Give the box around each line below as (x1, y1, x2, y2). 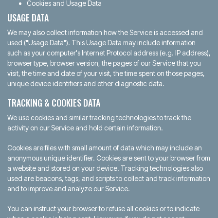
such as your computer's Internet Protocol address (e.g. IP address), (7, 49, 211, 57)
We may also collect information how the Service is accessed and (7, 28, 203, 36)
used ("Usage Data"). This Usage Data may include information (7, 38, 196, 47)
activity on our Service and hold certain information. (7, 124, 163, 132)
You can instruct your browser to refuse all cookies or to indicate (7, 204, 200, 213)
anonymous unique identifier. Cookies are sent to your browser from (7, 154, 210, 162)
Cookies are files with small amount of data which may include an (7, 144, 202, 152)
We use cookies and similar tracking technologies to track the (7, 113, 191, 122)
